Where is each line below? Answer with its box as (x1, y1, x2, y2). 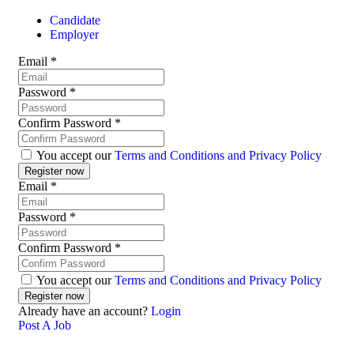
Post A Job (18, 318, 71, 333)
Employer (50, 28, 99, 42)
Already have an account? (18, 304, 151, 318)
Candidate (50, 13, 100, 28)
